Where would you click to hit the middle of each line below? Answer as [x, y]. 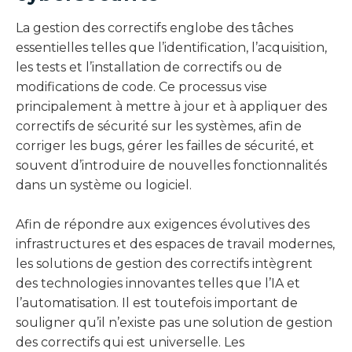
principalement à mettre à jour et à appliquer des [171, 106]
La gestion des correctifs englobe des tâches [154, 27]
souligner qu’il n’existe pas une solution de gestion [174, 322]
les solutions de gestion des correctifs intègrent [164, 263]
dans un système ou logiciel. [104, 185]
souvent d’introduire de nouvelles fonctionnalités [171, 165]
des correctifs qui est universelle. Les [130, 342]
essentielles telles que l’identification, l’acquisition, [171, 47]
